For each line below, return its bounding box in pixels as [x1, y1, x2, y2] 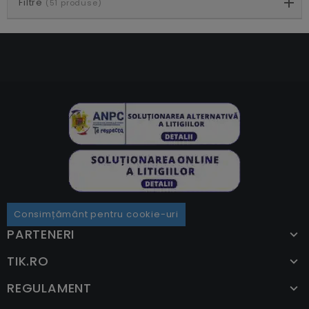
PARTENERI [7, 225, 75, 243]
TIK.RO [7, 252, 49, 270]
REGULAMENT [7, 279, 92, 297]
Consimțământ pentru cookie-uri [14, 207, 179, 221]
